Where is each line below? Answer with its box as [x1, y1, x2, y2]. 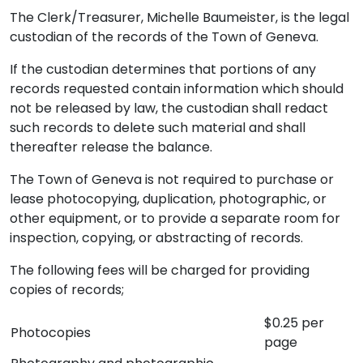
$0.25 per [264, 314, 324, 332]
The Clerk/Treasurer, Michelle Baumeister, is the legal [10, 8, 349, 27]
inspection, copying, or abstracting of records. [10, 228, 303, 247]
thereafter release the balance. [10, 138, 212, 156]
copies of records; [10, 280, 124, 299]
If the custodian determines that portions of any [10, 60, 316, 79]
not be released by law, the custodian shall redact [10, 99, 328, 117]
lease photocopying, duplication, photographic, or [10, 190, 327, 208]
